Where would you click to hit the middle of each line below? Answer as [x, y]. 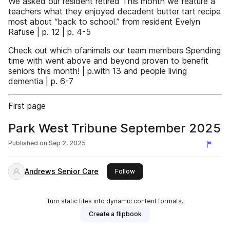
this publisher [155, 171]
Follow [125, 171]
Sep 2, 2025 [67, 143]
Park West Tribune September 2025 [114, 128]
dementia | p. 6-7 [41, 81]
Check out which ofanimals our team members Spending [114, 50]
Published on [28, 143]
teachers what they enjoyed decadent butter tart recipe [114, 11]
